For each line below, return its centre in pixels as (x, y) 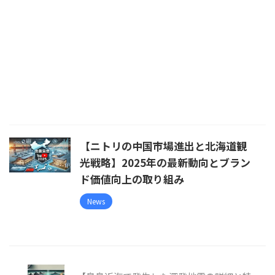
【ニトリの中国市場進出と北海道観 (163, 146)
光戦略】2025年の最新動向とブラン (165, 163)
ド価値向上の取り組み (132, 179)
